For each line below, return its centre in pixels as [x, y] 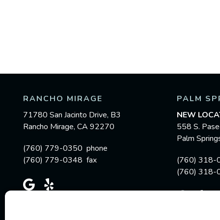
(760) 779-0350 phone [65, 148]
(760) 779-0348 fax [60, 160]
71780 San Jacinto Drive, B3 [72, 115]
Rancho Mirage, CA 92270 [69, 127]
